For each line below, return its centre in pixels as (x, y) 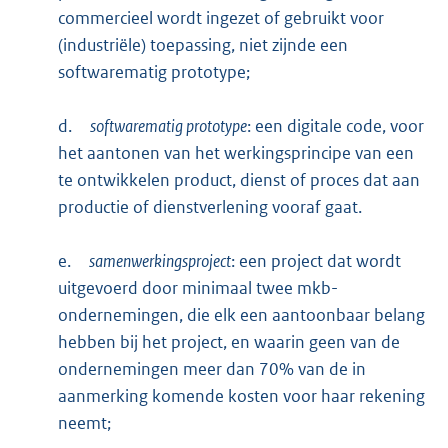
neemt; (84, 423)
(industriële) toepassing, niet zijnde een (202, 45)
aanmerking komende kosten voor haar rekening (241, 396)
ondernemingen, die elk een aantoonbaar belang (241, 315)
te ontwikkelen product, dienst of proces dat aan (238, 180)
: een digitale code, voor (335, 126)
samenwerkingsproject (159, 261)
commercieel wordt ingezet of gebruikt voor (220, 18)
